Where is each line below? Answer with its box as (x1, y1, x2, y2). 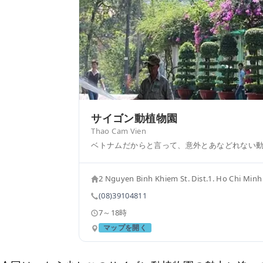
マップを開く (103, 222, 147, 232)
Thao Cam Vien (91, 125, 147, 136)
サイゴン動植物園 (91, 110, 178, 125)
